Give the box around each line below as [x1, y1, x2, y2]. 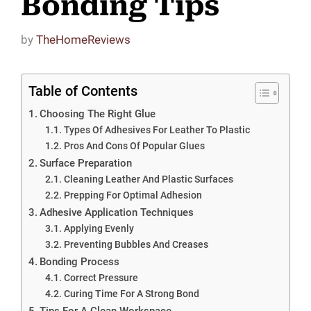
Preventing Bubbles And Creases [63, 238, 208, 250]
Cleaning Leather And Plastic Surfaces [63, 173, 233, 185]
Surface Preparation [40, 156, 133, 169]
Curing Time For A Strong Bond [63, 287, 199, 299]
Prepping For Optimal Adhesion [63, 189, 202, 201]
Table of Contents [28, 82, 137, 99]
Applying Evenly [63, 222, 134, 234]
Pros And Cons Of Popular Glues [63, 140, 205, 151]
